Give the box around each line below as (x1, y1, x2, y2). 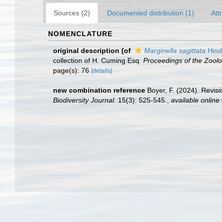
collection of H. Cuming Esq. (53, 56, 143, 64)
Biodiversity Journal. (53, 96, 116, 104)
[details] (91, 67, 112, 74)
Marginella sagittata (144, 47, 206, 55)
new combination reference (53, 86, 145, 94)
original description (53, 47, 119, 55)
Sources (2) (54, 9, 90, 17)
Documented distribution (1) (107, 9, 194, 17)
